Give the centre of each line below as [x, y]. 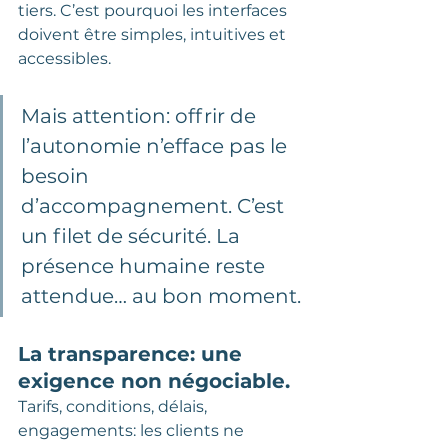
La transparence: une [133, 353]
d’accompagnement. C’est [155, 205]
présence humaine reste [145, 265]
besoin [57, 175]
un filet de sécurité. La [133, 235]
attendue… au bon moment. [161, 295]
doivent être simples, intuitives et [154, 34]
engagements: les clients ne [133, 430]
